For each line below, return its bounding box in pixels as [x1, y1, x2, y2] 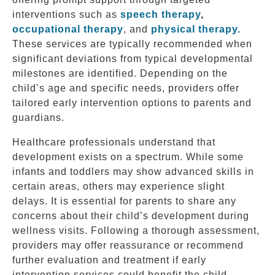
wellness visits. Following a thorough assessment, [12, 225, 260, 236]
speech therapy [120, 9, 201, 20]
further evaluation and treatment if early [12, 254, 206, 265]
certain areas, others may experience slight [12, 180, 225, 192]
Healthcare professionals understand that [12, 136, 215, 147]
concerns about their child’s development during [12, 210, 249, 221]
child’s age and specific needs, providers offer [12, 82, 239, 93]
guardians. [12, 112, 64, 123]
